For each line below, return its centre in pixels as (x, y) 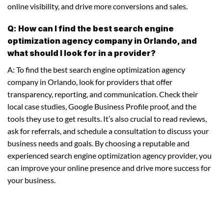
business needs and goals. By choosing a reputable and (98, 143)
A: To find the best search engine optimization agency (96, 69)
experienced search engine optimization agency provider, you (110, 155)
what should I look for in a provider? (82, 53)
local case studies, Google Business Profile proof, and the (102, 106)
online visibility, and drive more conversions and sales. (97, 6)
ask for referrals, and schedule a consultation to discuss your (108, 131)
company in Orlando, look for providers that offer (90, 82)
